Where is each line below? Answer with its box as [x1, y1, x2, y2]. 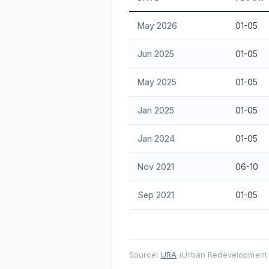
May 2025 [137, 76, 177, 87]
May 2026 [137, 20, 177, 31]
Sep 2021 [137, 189, 174, 200]
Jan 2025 [137, 104, 174, 115]
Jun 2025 [137, 48, 174, 59]
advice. [130, 26, 157, 36]
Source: [128, 249, 161, 259]
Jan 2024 [137, 133, 175, 144]
